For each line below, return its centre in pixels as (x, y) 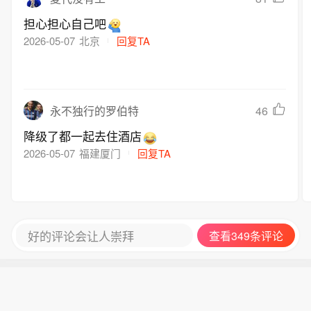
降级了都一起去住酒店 (83, 136)
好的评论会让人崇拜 (81, 235)
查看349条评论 (246, 236)
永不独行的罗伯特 (94, 111)
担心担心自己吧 (65, 24)
